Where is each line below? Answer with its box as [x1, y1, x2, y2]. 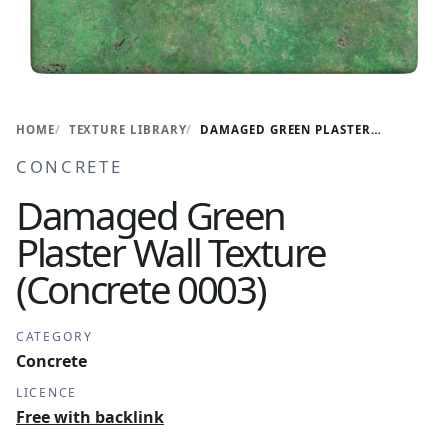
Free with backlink [16, 406, 164, 428]
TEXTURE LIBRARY [68, 122, 187, 137]
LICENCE [16, 384, 77, 401]
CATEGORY [16, 328, 93, 345]
